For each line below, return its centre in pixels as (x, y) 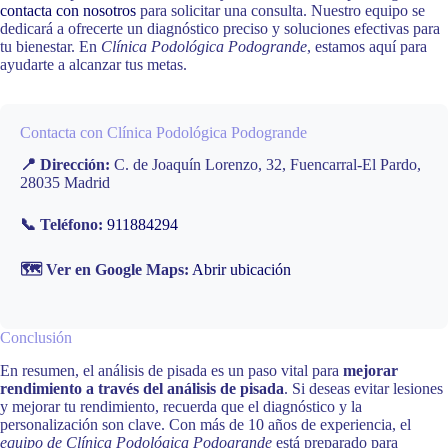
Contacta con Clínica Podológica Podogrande (163, 132)
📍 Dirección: (65, 165)
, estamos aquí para (367, 46)
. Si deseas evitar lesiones (363, 389)
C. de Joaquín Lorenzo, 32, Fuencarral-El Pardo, (265, 165)
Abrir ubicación (241, 270)
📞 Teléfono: (61, 225)
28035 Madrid (65, 183)
